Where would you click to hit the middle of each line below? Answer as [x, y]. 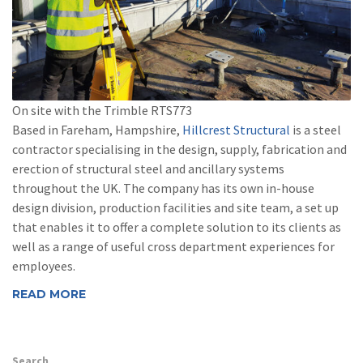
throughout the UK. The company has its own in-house [163, 188]
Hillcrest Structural [236, 129]
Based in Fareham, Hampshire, [97, 129]
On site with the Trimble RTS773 [102, 110]
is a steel [316, 129]
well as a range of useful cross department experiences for [173, 246]
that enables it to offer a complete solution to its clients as [177, 226]
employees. [44, 265]
